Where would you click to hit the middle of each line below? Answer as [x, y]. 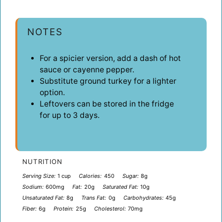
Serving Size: [39, 176]
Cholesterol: [110, 208]
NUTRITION [42, 161]
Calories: [90, 176]
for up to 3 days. [69, 115]
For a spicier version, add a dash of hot [110, 58]
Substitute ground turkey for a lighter [108, 81]
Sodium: [33, 187]
